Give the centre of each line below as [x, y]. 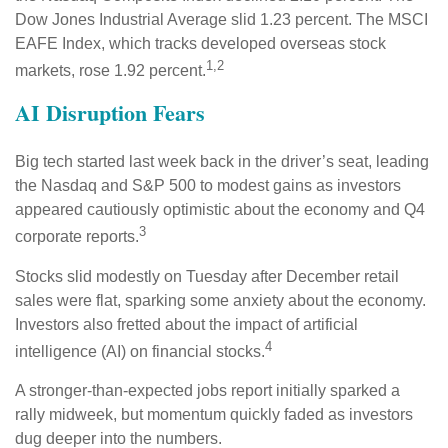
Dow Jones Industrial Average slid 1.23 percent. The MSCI [221, 19]
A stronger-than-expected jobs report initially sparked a [207, 390]
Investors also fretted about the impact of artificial [186, 324]
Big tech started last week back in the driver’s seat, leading [222, 162]
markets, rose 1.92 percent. [110, 71]
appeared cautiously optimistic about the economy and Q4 [220, 210]
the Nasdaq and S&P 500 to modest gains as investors [208, 186]
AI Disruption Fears [113, 113]
